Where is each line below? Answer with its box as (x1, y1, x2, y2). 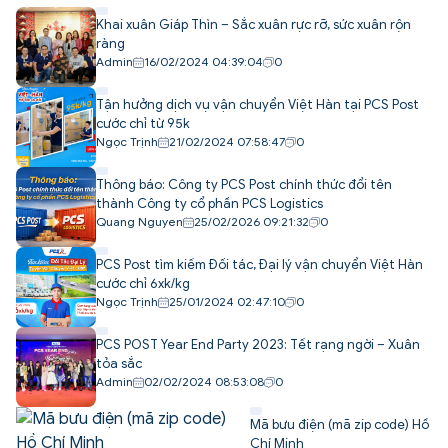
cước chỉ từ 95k (96, 114, 190, 132)
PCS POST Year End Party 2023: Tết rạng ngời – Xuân (96, 335, 420, 353)
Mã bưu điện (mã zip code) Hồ (249, 415, 429, 433)
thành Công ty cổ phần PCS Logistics (96, 194, 323, 212)
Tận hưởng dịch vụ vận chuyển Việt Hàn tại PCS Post (96, 95, 419, 113)
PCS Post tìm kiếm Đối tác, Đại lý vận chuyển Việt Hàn (96, 255, 423, 273)
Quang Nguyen (96, 213, 183, 229)
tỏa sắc (96, 354, 142, 372)
